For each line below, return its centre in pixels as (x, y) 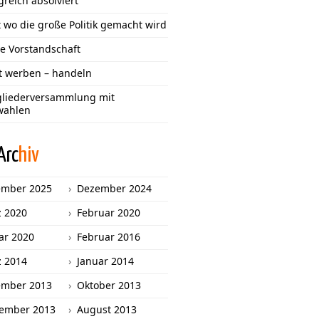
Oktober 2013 (109, 285)
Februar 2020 (109, 213)
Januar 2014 (105, 261)
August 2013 (107, 309)
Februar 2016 (109, 237)
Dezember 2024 (114, 188)
